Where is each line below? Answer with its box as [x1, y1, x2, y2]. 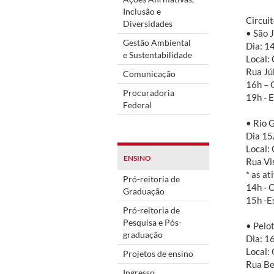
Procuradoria [123, 87, 174, 98]
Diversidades [123, 18, 172, 29]
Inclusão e [123, 6, 161, 17]
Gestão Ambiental [123, 37, 191, 48]
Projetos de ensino [123, 248, 193, 259]
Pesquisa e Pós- [123, 217, 182, 228]
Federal [123, 99, 152, 110]
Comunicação [123, 68, 176, 79]
